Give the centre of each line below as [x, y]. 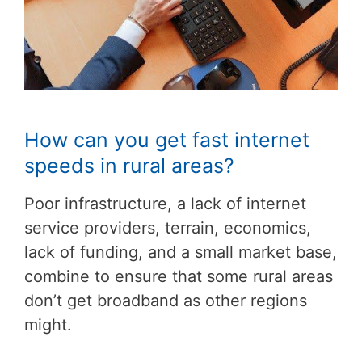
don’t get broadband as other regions [166, 300]
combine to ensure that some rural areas [179, 276]
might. [48, 324]
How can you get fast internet [167, 139]
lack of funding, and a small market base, [181, 252]
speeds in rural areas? [129, 165]
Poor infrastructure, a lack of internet [165, 203]
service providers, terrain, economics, [168, 227]
